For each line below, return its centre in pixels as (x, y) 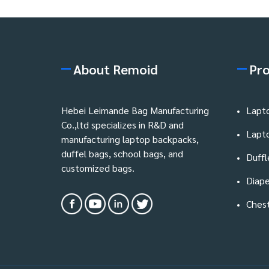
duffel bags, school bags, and (122, 153)
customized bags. (98, 168)
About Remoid (116, 69)
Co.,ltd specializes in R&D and (122, 124)
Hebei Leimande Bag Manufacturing (135, 110)
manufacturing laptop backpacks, (130, 139)
